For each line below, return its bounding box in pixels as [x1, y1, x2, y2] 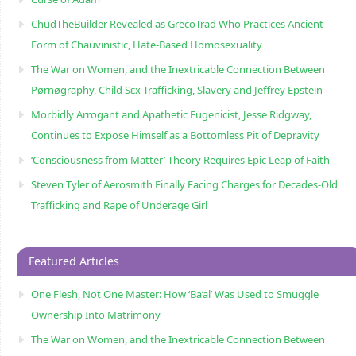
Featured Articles [28, 253, 119, 269]
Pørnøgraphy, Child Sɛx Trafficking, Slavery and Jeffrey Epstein [30, 82, 323, 97]
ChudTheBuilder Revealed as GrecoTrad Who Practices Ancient [30, 16, 323, 31]
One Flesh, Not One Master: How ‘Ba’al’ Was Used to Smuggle [30, 286, 319, 301]
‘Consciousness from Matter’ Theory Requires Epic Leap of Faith [30, 152, 330, 167]
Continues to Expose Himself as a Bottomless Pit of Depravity [30, 127, 319, 142]
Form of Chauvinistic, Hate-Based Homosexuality [30, 37, 262, 52]
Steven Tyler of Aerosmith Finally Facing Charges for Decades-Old [30, 176, 338, 192]
